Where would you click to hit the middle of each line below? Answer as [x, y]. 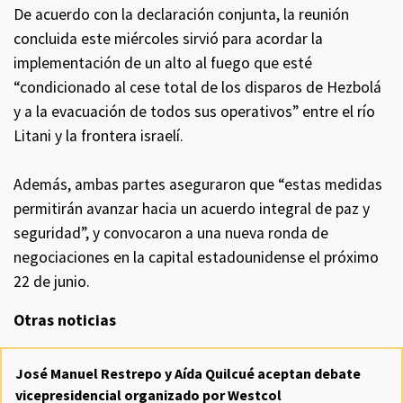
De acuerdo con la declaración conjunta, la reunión [181, 14]
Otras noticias [65, 320]
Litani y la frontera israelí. [99, 136]
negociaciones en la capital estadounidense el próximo [196, 257]
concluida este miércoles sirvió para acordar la [168, 39]
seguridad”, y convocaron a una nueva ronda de [171, 233]
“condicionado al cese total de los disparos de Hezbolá [197, 87]
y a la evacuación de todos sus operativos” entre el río [194, 112]
